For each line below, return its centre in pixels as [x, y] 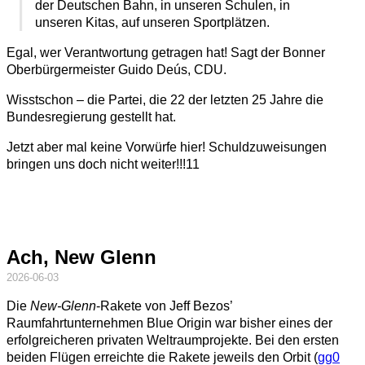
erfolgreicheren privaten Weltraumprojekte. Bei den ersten [173, 341]
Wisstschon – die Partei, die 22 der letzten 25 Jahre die [165, 100]
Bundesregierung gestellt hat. [91, 117]
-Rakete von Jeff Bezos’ [164, 306]
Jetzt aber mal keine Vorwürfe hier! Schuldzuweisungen [167, 147]
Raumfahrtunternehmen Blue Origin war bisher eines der [169, 323]
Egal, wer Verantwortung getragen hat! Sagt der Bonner [166, 53]
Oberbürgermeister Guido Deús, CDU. [117, 70]
